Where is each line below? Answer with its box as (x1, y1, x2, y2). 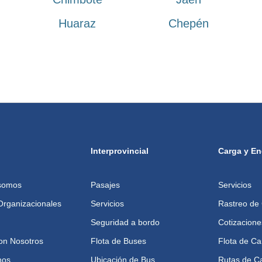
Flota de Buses (91, 236, 147, 246)
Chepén (168, 17, 209, 30)
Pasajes (91, 180, 120, 189)
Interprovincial (91, 146, 149, 156)
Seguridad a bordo (91, 217, 160, 227)
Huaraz (58, 17, 96, 30)
